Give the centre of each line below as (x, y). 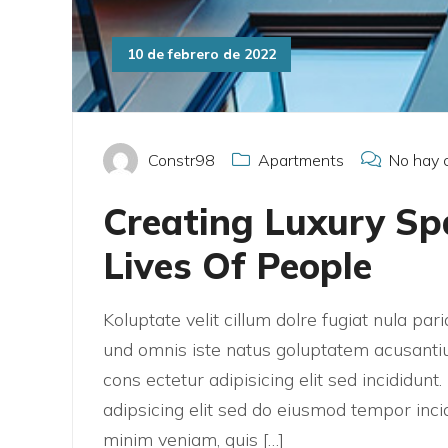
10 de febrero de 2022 (201, 54)
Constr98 (181, 160)
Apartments (301, 160)
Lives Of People (237, 266)
